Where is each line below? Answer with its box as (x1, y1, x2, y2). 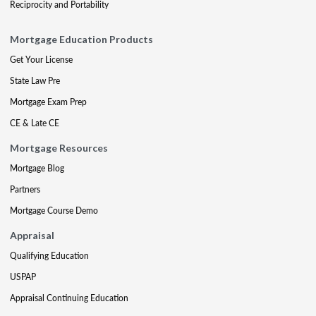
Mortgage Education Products (10, 33, 153, 45)
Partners (10, 183, 40, 195)
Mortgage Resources (10, 142, 108, 154)
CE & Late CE (10, 117, 59, 129)
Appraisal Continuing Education (10, 292, 128, 304)
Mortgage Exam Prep (10, 96, 87, 108)
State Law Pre (10, 75, 60, 87)
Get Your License (10, 54, 73, 66)
